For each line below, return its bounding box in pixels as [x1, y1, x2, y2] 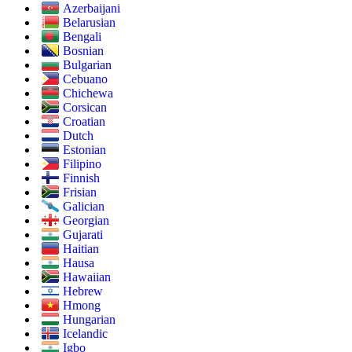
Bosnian [63, 44, 104, 58]
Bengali [63, 30, 101, 44]
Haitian [63, 242, 99, 256]
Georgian [63, 214, 109, 228]
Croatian [63, 115, 105, 129]
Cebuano [63, 72, 108, 86]
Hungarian [63, 313, 115, 327]
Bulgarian [63, 58, 112, 72]
